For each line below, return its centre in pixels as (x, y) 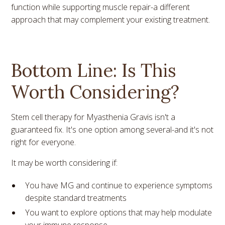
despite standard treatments (76, 198)
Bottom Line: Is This (94, 71)
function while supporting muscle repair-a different (101, 7)
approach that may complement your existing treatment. (111, 20)
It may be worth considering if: (65, 163)
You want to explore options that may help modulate (119, 213)
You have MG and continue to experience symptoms (119, 186)
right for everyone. (44, 142)
